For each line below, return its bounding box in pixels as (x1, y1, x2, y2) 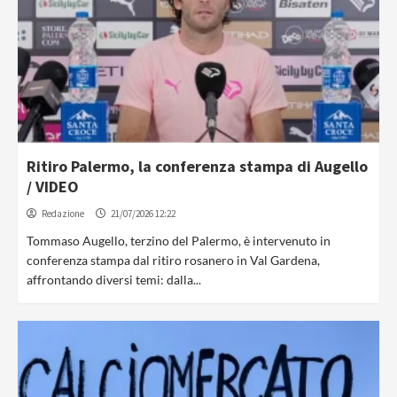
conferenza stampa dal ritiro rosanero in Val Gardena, (27, 253, 320, 268)
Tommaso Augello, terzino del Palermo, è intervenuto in (27, 233, 331, 248)
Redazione (42, 207, 84, 220)
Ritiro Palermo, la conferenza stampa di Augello (27, 156, 368, 176)
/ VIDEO (27, 176, 79, 197)
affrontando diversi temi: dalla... (27, 272, 201, 287)
